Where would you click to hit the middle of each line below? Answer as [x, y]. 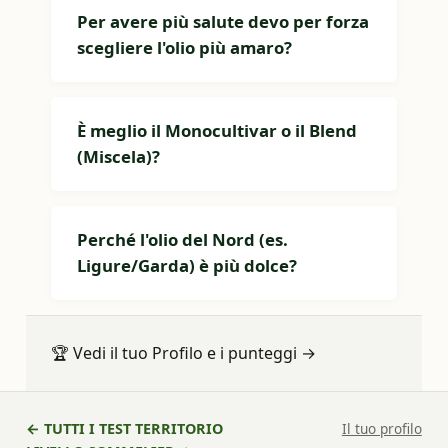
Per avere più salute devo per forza [223, 21]
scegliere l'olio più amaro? [185, 47]
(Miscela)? [119, 156]
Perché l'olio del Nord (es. [183, 239]
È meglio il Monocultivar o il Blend [217, 130]
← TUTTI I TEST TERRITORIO [125, 428]
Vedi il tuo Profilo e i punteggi [185, 353]
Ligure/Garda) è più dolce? [187, 265]
